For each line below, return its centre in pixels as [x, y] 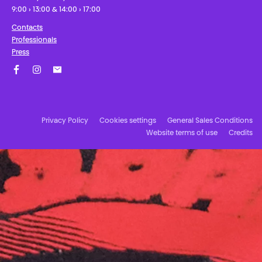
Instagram [49, 80]
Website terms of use [182, 134]
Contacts [27, 28]
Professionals [34, 41]
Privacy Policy [65, 121]
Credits [241, 134]
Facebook [28, 80]
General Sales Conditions [210, 121]
